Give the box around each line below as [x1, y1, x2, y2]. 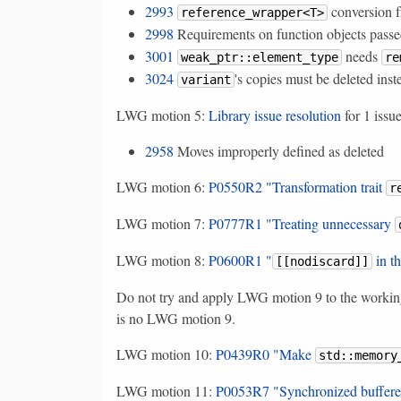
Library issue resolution [209, 105, 341, 124]
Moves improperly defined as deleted [174, 141, 384, 160]
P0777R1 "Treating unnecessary [209, 213, 395, 233]
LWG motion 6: [116, 176, 209, 196]
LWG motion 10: [116, 344, 216, 363]
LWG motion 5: [116, 105, 209, 124]
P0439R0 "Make [216, 344, 315, 363]
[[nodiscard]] [276, 253, 369, 269]
